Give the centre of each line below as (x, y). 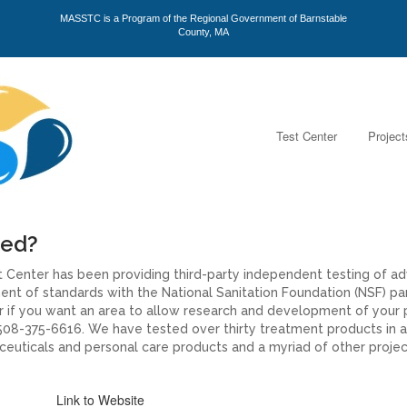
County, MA (203, 32)
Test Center (307, 136)
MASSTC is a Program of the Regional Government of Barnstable (203, 18)
